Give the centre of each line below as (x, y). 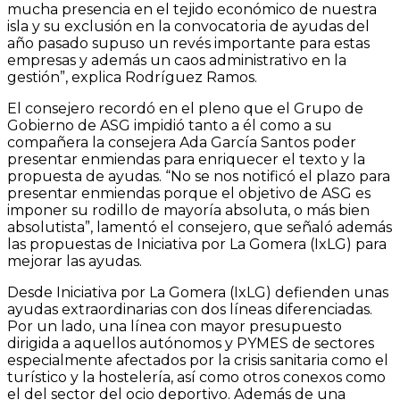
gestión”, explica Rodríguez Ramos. (132, 78)
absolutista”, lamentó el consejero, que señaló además (200, 228)
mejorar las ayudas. (75, 262)
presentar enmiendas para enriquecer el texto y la (186, 160)
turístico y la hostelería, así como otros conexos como (196, 378)
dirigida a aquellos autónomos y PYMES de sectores (191, 344)
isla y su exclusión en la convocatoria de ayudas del (188, 27)
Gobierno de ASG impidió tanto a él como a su (170, 126)
